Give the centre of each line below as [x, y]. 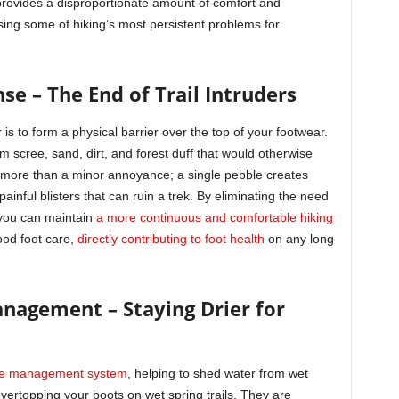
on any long [299, 239]
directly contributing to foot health [171, 239]
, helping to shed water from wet [217, 373]
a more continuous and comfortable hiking [214, 217]
